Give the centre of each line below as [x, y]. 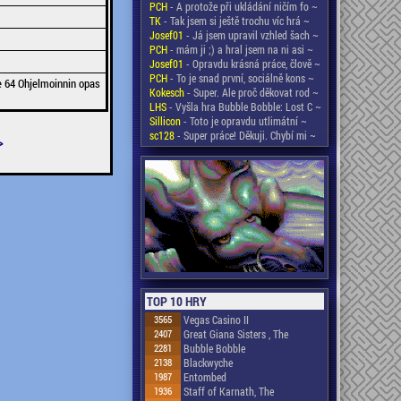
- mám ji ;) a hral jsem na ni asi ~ [240, 49]
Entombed [205, 377]
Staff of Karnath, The [229, 391]
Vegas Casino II [216, 320]
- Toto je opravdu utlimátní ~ [244, 121]
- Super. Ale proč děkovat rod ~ [252, 92]
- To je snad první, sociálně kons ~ [241, 78]
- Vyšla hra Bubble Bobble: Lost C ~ [244, 107]
